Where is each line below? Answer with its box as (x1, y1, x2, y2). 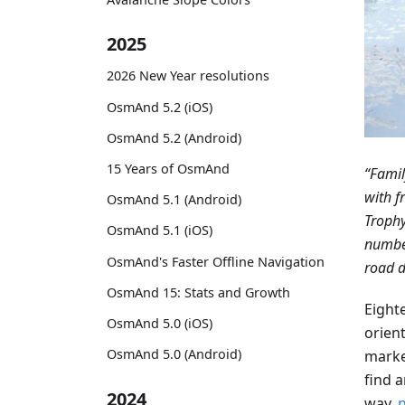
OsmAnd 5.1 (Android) (107, 191, 241, 209)
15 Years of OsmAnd (107, 159, 230, 177)
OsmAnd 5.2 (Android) (107, 128, 241, 146)
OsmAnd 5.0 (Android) (107, 345, 241, 363)
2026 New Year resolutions (107, 67, 269, 85)
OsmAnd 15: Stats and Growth (107, 283, 290, 301)
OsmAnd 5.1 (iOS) (107, 221, 212, 240)
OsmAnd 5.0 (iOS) (107, 314, 212, 332)
